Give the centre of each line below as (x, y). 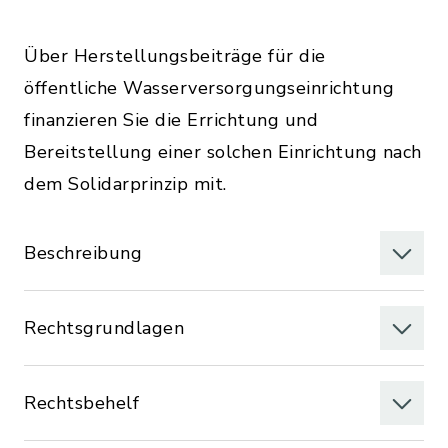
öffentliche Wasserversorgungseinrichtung (209, 88)
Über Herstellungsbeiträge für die (175, 56)
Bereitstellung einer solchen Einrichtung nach (223, 152)
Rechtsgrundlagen (104, 328)
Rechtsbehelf (81, 403)
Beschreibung (83, 253)
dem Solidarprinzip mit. (125, 184)
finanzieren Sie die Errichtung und (171, 120)
